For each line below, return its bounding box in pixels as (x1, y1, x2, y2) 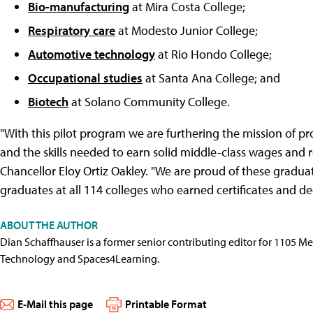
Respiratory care (28, 22, 115, 39)
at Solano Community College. (68, 94, 230, 110)
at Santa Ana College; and (143, 70, 280, 87)
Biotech (28, 94, 68, 110)
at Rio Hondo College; (155, 46, 272, 63)
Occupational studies (28, 70, 143, 87)
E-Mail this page (17, 297, 93, 312)
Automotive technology (28, 46, 155, 63)
